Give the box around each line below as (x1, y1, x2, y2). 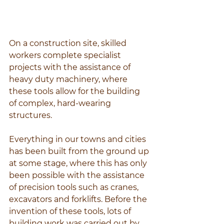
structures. (9, 110, 52, 120)
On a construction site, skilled (9, 38, 128, 48)
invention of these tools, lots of (9, 206, 133, 216)
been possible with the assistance (9, 170, 146, 180)
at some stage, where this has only (9, 158, 149, 168)
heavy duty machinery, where (9, 74, 129, 84)
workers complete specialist (9, 50, 123, 60)
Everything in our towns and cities (9, 134, 148, 144)
